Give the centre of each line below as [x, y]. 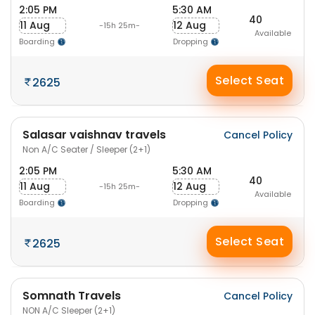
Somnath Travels [72, 296]
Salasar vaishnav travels [94, 135]
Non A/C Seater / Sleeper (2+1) [86, 149]
